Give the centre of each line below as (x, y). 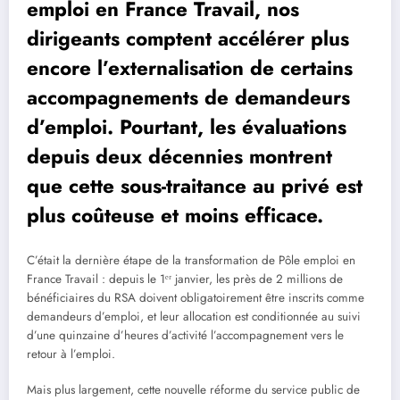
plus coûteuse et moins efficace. (175, 216)
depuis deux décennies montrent (179, 157)
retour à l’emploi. (71, 354)
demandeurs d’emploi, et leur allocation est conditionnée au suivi (194, 316)
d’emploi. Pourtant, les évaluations (187, 127)
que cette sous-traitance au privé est (195, 186)
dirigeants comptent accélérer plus (188, 39)
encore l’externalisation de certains (190, 68)
